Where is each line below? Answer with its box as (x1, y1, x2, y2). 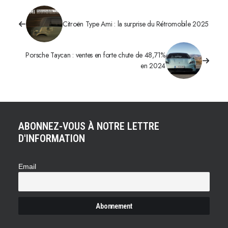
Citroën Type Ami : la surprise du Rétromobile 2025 (63, 18, 209, 29)
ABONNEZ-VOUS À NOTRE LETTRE (18, 120, 159, 132)
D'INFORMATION (18, 132, 85, 145)
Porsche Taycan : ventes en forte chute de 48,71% (25, 50, 165, 60)
